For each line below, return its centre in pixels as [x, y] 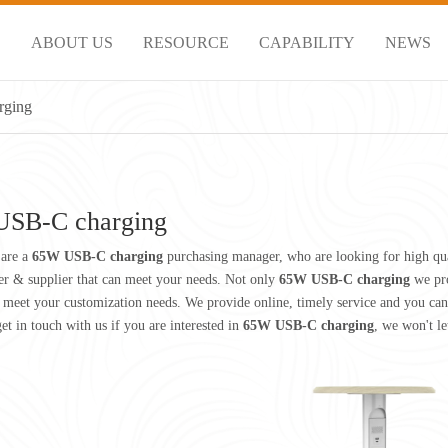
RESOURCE [186, 42]
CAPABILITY [307, 42]
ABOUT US [72, 42]
